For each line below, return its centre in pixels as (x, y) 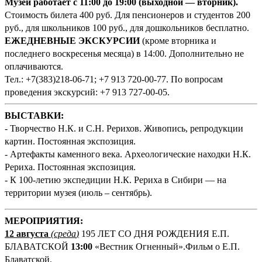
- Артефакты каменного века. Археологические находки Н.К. (128, 154)
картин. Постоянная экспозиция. (70, 141)
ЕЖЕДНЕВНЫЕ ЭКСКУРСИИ (72, 40)
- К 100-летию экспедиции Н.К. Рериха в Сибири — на (116, 180)
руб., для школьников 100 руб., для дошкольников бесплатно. (127, 27)
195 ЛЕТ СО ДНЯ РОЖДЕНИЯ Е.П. (154, 233)
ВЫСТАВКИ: (34, 115)
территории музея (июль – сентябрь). (78, 192)
